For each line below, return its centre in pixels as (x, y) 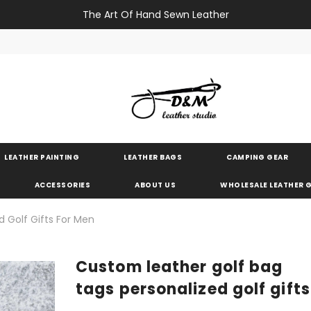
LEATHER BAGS (153, 157)
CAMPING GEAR (257, 157)
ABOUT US (155, 185)
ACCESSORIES (62, 185)
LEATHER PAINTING (42, 157)
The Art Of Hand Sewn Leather (155, 15)
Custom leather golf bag (179, 267)
